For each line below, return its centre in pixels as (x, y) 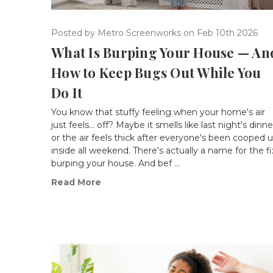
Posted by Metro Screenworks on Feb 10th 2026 (154, 33)
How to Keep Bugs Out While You (156, 73)
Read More (76, 183)
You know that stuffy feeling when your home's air (158, 112)
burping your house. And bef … (115, 164)
